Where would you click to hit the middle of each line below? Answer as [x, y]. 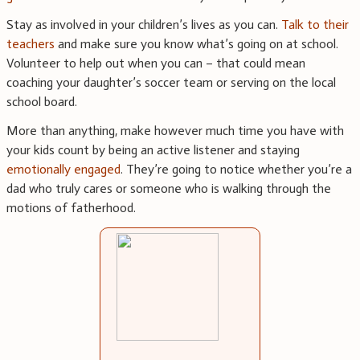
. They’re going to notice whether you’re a [236, 170]
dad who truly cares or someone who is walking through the [169, 189]
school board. [42, 102]
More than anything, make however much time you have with [175, 131]
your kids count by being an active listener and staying [153, 150]
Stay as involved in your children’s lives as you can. [144, 25]
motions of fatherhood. [71, 208]
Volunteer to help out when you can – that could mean [156, 63]
